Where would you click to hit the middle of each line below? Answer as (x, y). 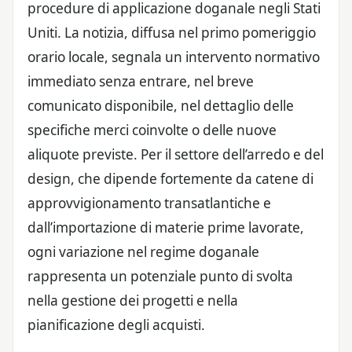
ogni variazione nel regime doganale (143, 251)
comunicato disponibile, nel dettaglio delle (161, 105)
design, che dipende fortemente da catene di (170, 178)
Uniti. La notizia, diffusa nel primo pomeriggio (172, 32)
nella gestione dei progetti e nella (133, 300)
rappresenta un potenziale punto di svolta (160, 276)
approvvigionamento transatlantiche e (149, 203)
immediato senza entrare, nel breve (141, 81)
